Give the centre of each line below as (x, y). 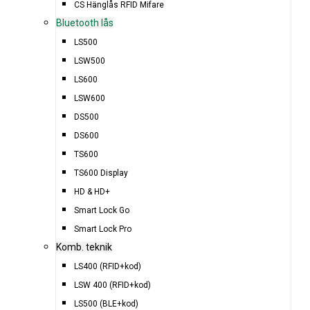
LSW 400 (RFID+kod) (113, 285)
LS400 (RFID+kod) (108, 266)
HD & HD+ (92, 191)
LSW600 (90, 98)
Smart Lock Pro (103, 229)
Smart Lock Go (102, 210)
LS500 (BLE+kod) (107, 303)
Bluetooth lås (84, 22)
